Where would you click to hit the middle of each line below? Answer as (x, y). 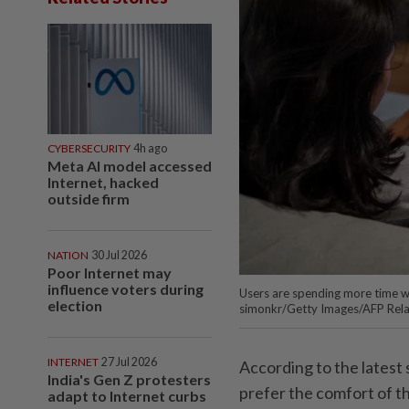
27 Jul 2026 (129, 362)
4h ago (150, 148)
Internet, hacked (103, 182)
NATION (68, 255)
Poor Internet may (110, 272)
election (75, 305)
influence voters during (126, 288)
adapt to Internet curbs (127, 395)
